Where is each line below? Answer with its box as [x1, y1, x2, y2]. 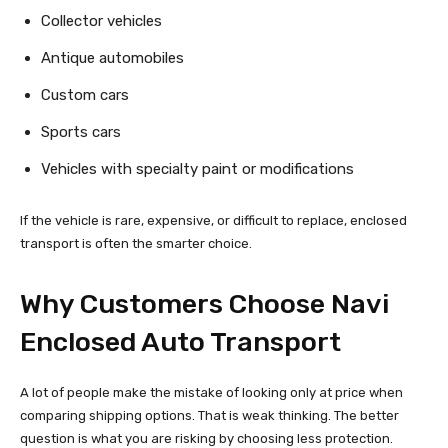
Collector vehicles [41, 12, 162, 31]
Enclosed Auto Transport [20, 326, 341, 359]
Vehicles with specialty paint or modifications [41, 160, 354, 179]
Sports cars [41, 123, 121, 142]
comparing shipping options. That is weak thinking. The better [20, 408, 399, 424]
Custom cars [41, 86, 129, 105]
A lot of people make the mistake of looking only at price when [20, 385, 403, 401]
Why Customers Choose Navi [20, 288, 389, 321]
